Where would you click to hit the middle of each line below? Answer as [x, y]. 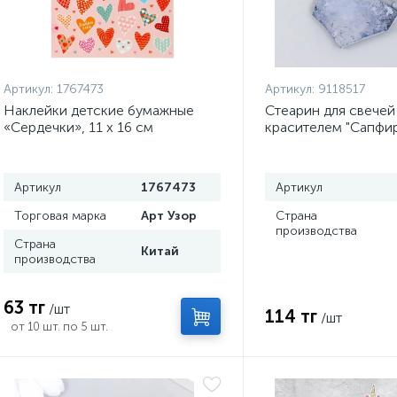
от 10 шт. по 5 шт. [59, 327]
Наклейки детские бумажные [99, 110]
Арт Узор [169, 216]
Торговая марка [60, 216]
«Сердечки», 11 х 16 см [78, 127]
